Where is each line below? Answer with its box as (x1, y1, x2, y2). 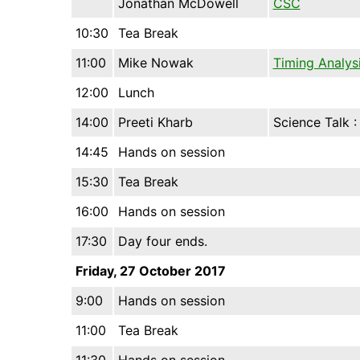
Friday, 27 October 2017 (75, 263, 226, 280)
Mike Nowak (117, 55, 194, 72)
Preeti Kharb (117, 114, 193, 131)
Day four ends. (117, 233, 207, 250)
